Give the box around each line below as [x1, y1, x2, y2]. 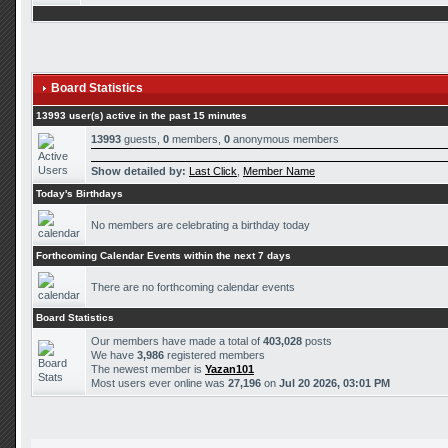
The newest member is [91, 363, 205, 375]
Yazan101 [205, 363, 254, 375]
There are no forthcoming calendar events [91, 281, 295, 293]
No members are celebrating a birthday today [91, 219, 310, 231]
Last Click [189, 165, 237, 177]
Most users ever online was [91, 377, 228, 389]
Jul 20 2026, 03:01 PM [279, 377, 390, 389]
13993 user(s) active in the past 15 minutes [36, 110, 247, 121]
